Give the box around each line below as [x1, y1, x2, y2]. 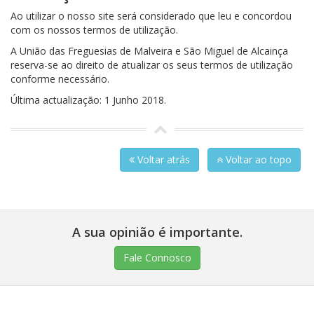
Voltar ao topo [223, 153, 292, 166]
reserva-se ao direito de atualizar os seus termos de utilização [11, 58, 293, 71]
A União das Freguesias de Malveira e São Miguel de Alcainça [11, 44, 288, 57]
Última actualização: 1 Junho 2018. [11, 93, 166, 107]
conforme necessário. [11, 72, 109, 86]
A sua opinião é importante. [71, 224, 243, 240]
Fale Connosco [123, 251, 191, 264]
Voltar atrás [135, 153, 190, 166]
